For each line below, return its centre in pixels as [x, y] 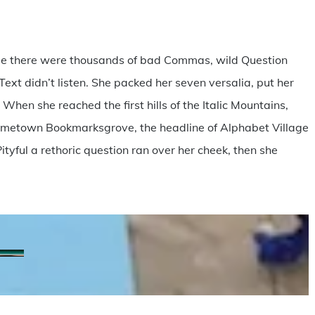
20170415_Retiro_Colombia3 [108, 261]
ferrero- [192, 283]
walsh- [190, 290]
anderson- [58, 290]
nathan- [52, 268]
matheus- [197, 261]
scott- [187, 268]
